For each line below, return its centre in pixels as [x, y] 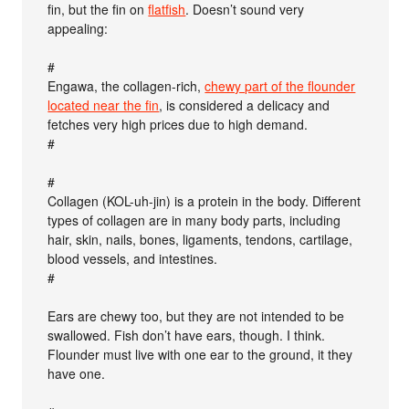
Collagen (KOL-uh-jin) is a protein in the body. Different [204, 200]
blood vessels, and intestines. [133, 258]
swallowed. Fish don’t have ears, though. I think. [187, 335]
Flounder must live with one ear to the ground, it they [200, 354]
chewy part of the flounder [280, 85]
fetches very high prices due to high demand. [178, 124]
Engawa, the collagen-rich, [126, 85]
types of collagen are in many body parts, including [194, 220]
